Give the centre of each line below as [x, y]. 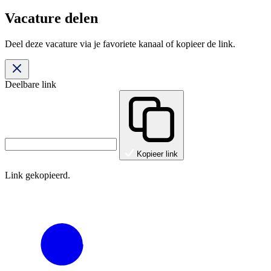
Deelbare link [31, 85]
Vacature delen [51, 18]
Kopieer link [157, 154]
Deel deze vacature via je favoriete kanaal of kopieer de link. [120, 44]
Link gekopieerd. [38, 175]
